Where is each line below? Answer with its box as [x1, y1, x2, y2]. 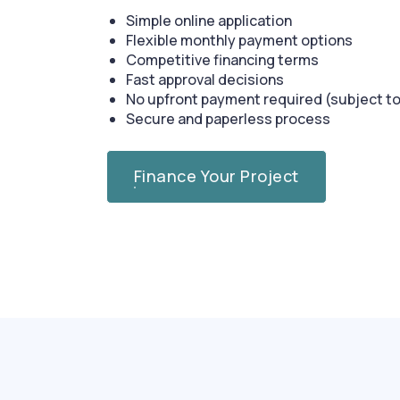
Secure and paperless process [126, 108, 331, 129]
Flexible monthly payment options [126, 29, 354, 50]
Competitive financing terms [126, 49, 320, 70]
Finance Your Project [134, 164, 299, 187]
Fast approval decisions [126, 69, 285, 89]
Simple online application [126, 10, 293, 30]
